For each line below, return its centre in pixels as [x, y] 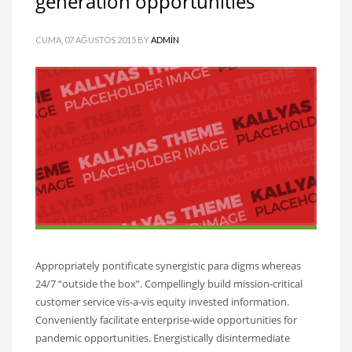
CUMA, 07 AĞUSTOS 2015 [86, 40]
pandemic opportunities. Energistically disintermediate [163, 338]
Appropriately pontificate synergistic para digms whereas [168, 266]
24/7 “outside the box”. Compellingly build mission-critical [169, 284]
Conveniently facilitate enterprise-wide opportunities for [166, 320]
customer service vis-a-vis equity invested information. [162, 302]
